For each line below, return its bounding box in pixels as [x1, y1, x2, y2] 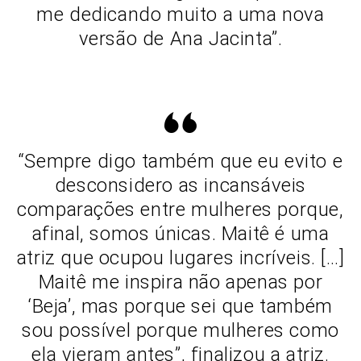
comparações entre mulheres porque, [17, 197, 344, 221]
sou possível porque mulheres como [22, 318, 339, 342]
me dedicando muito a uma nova [36, 2, 325, 26]
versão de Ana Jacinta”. [78, 27, 283, 50]
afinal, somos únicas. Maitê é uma [31, 222, 330, 245]
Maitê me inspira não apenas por [38, 270, 323, 293]
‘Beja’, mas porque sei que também [28, 294, 333, 317]
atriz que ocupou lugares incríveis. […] [16, 246, 345, 269]
